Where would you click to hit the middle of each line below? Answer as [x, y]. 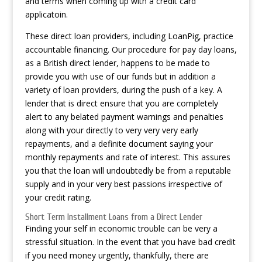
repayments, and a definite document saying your [119, 144]
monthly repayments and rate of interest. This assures [127, 157]
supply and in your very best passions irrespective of [123, 184]
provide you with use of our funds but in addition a [120, 76]
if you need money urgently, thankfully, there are [117, 255]
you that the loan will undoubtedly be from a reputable [128, 170]
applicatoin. [46, 14]
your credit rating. [58, 197]
